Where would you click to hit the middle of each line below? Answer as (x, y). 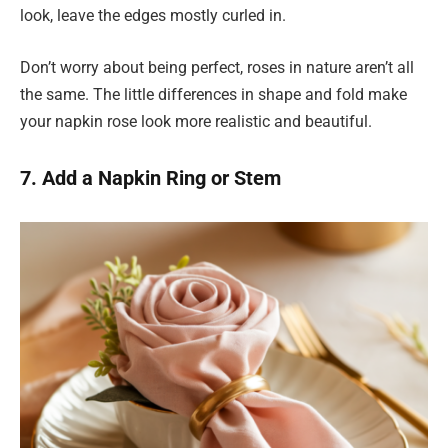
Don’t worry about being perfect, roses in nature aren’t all (217, 67)
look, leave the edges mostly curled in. (153, 16)
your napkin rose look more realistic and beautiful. (196, 121)
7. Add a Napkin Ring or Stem (150, 177)
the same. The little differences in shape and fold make (213, 94)
